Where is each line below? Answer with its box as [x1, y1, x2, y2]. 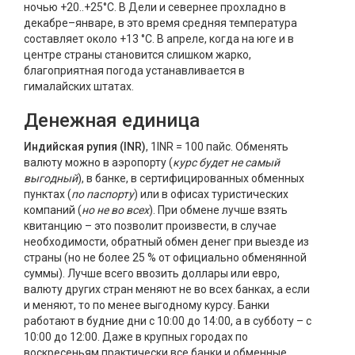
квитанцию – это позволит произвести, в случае [24, 219, 277, 232]
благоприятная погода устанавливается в [24, 64, 245, 77]
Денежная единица [24, 109, 200, 132]
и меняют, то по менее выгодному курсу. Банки [24, 299, 269, 311]
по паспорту [71, 188, 134, 200]
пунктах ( [24, 188, 71, 200]
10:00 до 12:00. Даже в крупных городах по [24, 330, 248, 343]
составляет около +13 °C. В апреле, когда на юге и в [24, 32, 294, 45]
